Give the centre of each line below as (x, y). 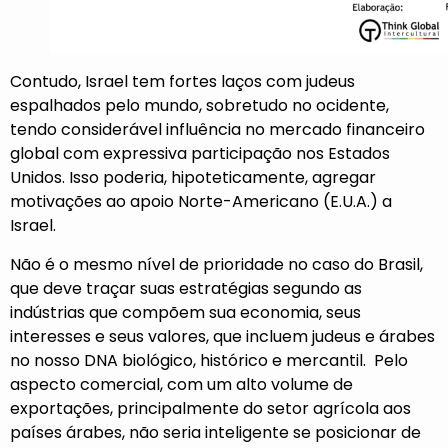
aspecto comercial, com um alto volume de (181, 384)
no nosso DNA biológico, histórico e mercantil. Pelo (209, 360)
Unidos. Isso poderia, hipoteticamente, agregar (193, 178)
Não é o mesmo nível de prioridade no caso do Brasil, (216, 264)
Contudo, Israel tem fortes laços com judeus (182, 82)
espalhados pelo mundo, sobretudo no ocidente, (199, 106)
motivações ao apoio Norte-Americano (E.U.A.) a (201, 202)
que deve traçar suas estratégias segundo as (186, 288)
